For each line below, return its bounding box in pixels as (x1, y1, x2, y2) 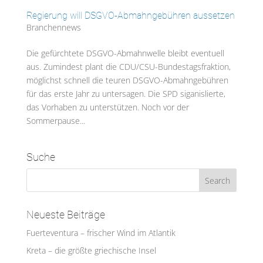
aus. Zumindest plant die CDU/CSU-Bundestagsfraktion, (26, 61, 231, 73)
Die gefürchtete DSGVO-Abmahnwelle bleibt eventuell (26, 48, 224, 59)
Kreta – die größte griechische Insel (26, 245, 156, 257)
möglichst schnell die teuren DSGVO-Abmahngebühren (26, 75, 228, 86)
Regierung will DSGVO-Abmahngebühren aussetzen (26, 10, 235, 22)
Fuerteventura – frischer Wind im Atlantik (26, 227, 176, 239)
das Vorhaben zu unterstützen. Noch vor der (26, 102, 189, 113)
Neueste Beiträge (26, 208, 105, 221)
